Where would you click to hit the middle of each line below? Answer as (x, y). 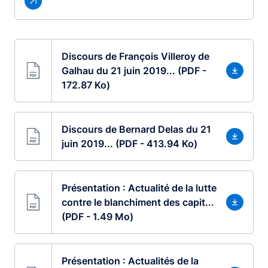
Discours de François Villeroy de (135, 57)
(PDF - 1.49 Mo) (97, 217)
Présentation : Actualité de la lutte (139, 188)
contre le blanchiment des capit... (138, 202)
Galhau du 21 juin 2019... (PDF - (134, 71)
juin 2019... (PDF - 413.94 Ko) (129, 144)
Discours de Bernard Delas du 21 (136, 130)
